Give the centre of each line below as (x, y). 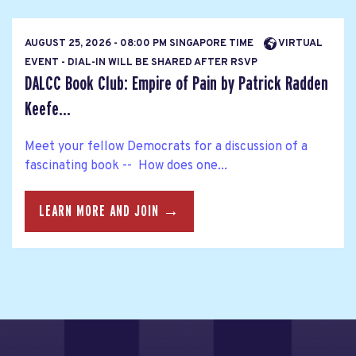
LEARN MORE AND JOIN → (109, 212)
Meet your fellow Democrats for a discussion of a (166, 147)
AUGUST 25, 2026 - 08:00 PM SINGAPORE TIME (140, 43)
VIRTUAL (300, 43)
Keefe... (48, 109)
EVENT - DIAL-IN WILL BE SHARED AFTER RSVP (141, 62)
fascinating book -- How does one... (126, 166)
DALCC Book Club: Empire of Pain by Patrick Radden (176, 83)
